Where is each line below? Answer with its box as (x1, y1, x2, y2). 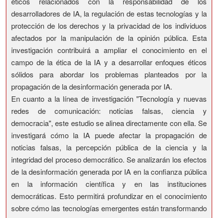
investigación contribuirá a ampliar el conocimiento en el (11, 45, 207, 55)
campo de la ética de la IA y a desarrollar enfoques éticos (11, 57, 207, 67)
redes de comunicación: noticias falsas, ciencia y (11, 106, 207, 116)
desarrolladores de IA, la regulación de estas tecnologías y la (11, 8, 207, 18)
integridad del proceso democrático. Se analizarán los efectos (11, 154, 207, 164)
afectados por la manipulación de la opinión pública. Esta (11, 33, 207, 43)
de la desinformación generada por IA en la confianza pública (11, 166, 207, 177)
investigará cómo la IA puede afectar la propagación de (11, 130, 207, 140)
